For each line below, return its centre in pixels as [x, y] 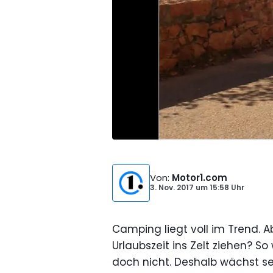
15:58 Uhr [226, 187]
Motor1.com [200, 178]
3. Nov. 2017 [172, 187]
